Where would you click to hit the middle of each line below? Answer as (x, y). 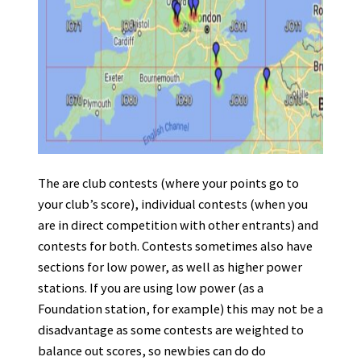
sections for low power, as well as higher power (170, 266)
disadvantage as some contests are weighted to (171, 329)
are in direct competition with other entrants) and (178, 224)
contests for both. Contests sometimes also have (175, 245)
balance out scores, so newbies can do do (152, 350)
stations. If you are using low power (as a (151, 287)
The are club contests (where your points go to (168, 183)
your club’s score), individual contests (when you (173, 203)
